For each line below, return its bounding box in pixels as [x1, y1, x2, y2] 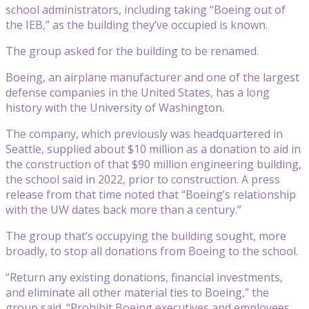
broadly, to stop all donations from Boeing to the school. [6, 243, 298, 259]
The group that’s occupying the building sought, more [6, 228, 286, 243]
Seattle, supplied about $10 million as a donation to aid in [6, 141, 301, 157]
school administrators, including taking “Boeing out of [6, 1, 286, 17]
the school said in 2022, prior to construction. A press [6, 171, 280, 187]
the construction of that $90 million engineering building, [6, 156, 301, 172]
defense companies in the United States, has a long [6, 84, 270, 100]
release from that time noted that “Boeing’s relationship [6, 186, 296, 202]
